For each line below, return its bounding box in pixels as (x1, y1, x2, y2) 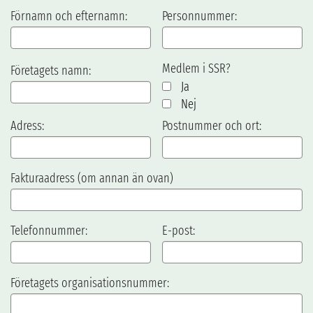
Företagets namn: (10, 62, 91, 78)
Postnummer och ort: (161, 117, 261, 133)
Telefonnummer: (10, 222, 87, 238)
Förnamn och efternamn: (10, 8, 127, 24)
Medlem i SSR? (161, 60, 231, 76)
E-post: (161, 222, 195, 238)
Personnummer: (161, 8, 237, 24)
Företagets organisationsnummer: (10, 275, 169, 291)
